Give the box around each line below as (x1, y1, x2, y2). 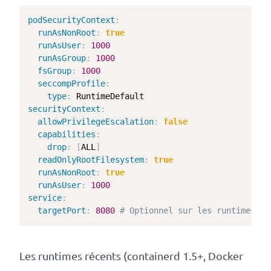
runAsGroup (38, 53, 87, 63)
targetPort (38, 205, 87, 215)
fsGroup (38, 65, 72, 76)
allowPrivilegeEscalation (38, 116, 154, 126)
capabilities (38, 129, 96, 139)
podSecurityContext (28, 15, 116, 25)
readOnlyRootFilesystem (38, 154, 145, 165)
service (28, 192, 62, 203)
